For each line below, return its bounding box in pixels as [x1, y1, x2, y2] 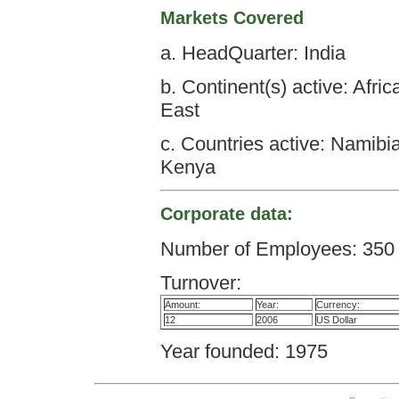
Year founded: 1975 [159, 340, 328, 362]
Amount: [164, 299, 200, 310]
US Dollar [315, 314, 357, 325]
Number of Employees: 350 [159, 238, 395, 260]
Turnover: [159, 272, 241, 294]
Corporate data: [159, 204, 293, 224]
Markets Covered [159, 8, 304, 28]
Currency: [315, 299, 360, 310]
